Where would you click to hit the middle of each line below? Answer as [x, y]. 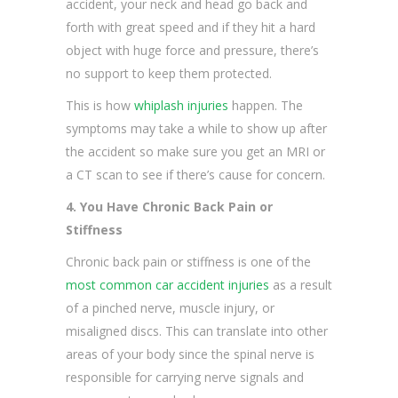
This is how [100, 106]
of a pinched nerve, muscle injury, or [170, 308]
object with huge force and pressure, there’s [192, 51]
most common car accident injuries [167, 285]
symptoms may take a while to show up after [196, 129]
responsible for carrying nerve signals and [185, 378]
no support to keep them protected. [169, 74]
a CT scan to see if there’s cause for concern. [195, 175]
